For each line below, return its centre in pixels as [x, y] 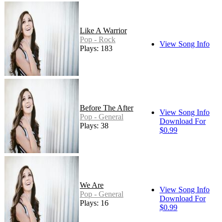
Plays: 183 [96, 49]
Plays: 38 [94, 126]
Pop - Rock [98, 40]
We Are [92, 185]
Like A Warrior [103, 31]
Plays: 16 [94, 203]
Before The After [107, 108]
